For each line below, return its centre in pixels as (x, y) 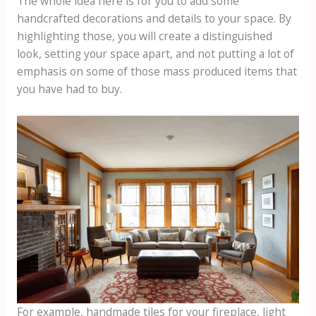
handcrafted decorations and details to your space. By (154, 19)
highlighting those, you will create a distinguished (144, 36)
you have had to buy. (69, 89)
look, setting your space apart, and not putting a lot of (155, 54)
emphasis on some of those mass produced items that (157, 72)
